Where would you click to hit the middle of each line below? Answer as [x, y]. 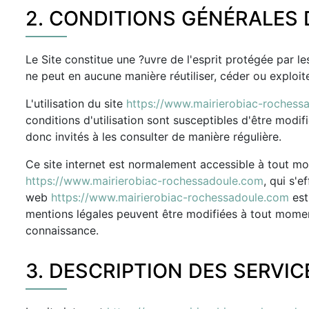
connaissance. [62, 230]
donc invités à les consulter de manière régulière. [153, 137]
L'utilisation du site [76, 103]
